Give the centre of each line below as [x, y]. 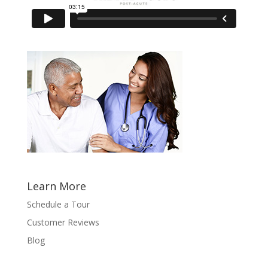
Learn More [56, 186]
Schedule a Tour [58, 204]
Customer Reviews [63, 222]
